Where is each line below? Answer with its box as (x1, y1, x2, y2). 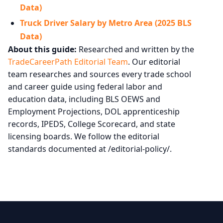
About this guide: (8, 44, 77, 55)
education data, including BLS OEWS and (8, 94, 160, 105)
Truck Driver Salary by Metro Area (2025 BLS (20, 17, 192, 29)
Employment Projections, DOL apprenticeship (8, 106, 180, 117)
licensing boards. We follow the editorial (8, 131, 159, 142)
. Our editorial (128, 56, 180, 68)
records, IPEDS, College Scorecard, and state (8, 118, 175, 130)
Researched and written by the (77, 44, 194, 55)
